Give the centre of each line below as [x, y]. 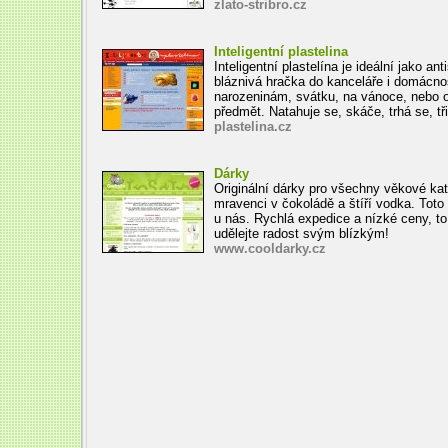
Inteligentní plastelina [280, 51]
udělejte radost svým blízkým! [301, 233]
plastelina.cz [252, 126]
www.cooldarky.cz [269, 248]
